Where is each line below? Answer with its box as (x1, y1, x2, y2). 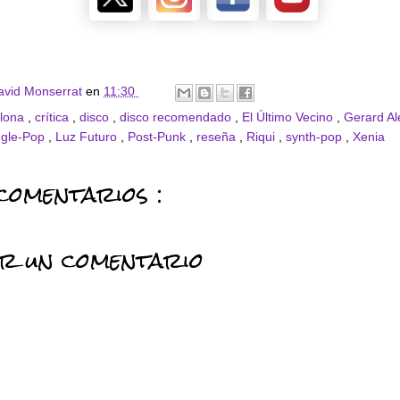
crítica (35, 109, 72, 124)
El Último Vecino (242, 109, 337, 124)
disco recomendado (120, 109, 235, 124)
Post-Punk (128, 129, 189, 144)
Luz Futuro (55, 129, 121, 144)
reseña (196, 129, 239, 144)
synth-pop (286, 129, 346, 144)
